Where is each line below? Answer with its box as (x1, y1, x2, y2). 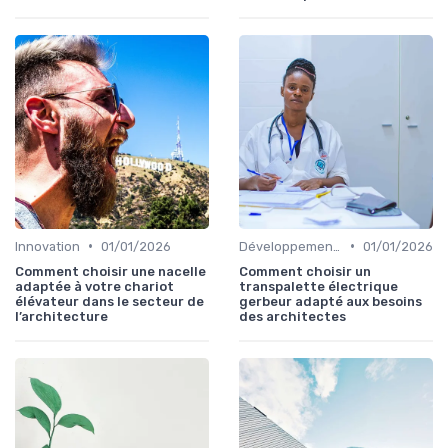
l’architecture (15, 308, 108, 324)
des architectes (239, 308, 346, 324)
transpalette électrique (239, 278, 398, 294)
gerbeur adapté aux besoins (239, 293, 422, 309)
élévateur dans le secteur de (15, 293, 204, 309)
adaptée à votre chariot (15, 278, 174, 294)
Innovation (15, 238, 80, 254)
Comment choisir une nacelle (15, 263, 206, 279)
